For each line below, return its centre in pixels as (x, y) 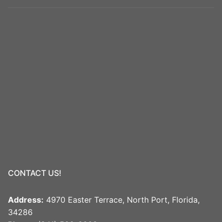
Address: (26, 199)
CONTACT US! (35, 173)
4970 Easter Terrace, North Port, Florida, (122, 199)
